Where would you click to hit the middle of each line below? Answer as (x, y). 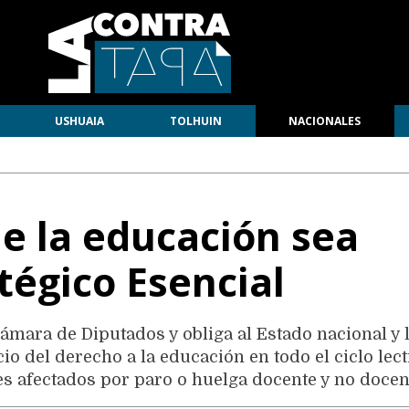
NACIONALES (325, 121)
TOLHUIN (196, 121)
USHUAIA (79, 121)
